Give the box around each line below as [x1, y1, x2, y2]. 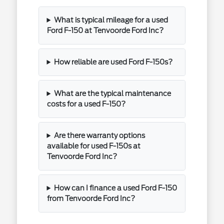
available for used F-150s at [46, 142, 140, 150]
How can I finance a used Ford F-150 [54, 184, 177, 192]
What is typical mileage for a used [54, 16, 168, 24]
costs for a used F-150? [46, 100, 125, 108]
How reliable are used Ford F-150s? [54, 58, 173, 66]
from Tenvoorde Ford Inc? [46, 194, 135, 202]
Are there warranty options [54, 131, 145, 139]
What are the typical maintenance [54, 89, 171, 97]
